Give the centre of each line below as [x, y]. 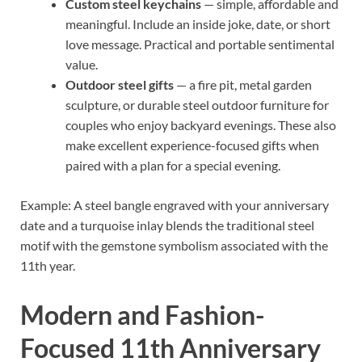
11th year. [48, 265]
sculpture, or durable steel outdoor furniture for [197, 104]
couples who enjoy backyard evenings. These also [201, 124]
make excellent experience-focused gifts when [192, 145]
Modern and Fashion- [142, 315]
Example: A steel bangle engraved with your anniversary [175, 204]
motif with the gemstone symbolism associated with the [174, 245]
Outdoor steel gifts [120, 84]
